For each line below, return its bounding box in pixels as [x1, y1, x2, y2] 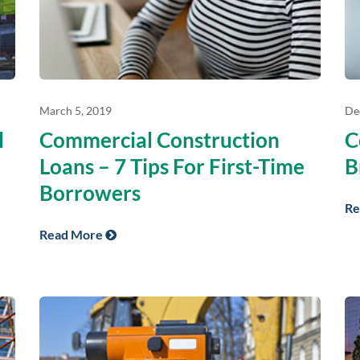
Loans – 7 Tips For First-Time [39, 153, 305, 180]
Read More [39, 227, 105, 243]
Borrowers [39, 180, 141, 207]
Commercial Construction [39, 127, 280, 153]
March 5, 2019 [39, 104, 112, 118]
